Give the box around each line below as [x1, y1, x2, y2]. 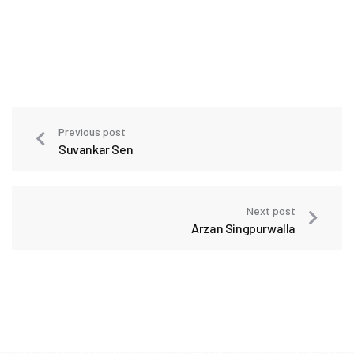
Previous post [58, 124, 126, 138]
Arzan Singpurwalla [191, 220, 296, 235]
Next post [247, 203, 296, 217]
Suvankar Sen [58, 141, 134, 156]
